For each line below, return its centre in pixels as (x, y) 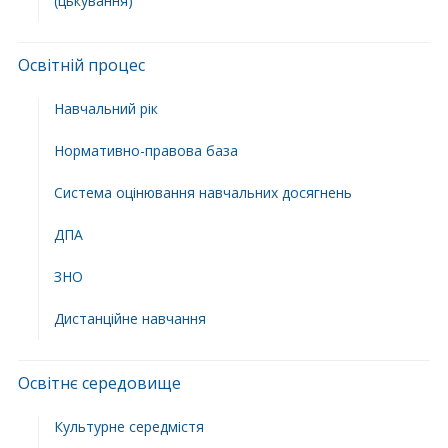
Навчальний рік (105, 109)
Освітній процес (81, 65)
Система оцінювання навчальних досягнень (202, 193)
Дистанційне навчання (129, 319)
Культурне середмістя (128, 427)
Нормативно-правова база (145, 151)
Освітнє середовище (99, 383)
